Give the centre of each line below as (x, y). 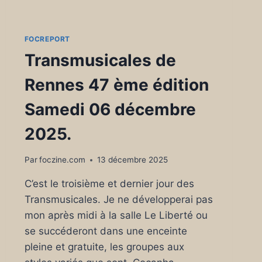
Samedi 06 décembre (110, 109)
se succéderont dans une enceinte (106, 231)
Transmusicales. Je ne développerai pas (118, 200)
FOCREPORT (47, 39)
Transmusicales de (100, 60)
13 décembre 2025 (132, 160)
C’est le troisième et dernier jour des (109, 184)
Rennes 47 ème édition (116, 85)
